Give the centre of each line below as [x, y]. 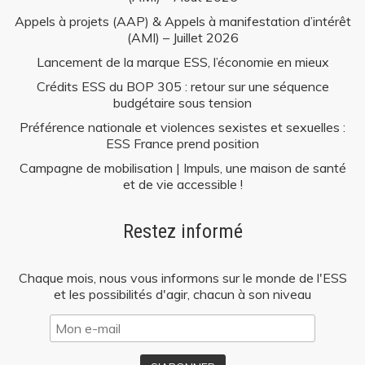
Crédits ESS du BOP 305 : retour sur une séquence [182, 86]
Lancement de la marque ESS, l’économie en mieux [182, 62]
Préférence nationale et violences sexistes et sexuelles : [182, 127]
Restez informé [182, 231]
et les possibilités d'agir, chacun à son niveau [182, 294]
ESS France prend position [182, 143]
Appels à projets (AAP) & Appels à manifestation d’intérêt [182, 21]
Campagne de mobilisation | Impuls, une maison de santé [182, 167]
